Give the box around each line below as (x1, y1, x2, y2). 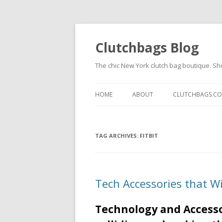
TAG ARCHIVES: (95, 132, 140, 139)
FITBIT (140, 132, 158, 139)
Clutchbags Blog (95, 39, 199, 56)
